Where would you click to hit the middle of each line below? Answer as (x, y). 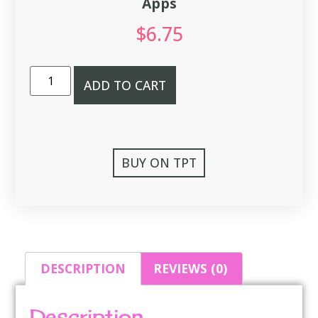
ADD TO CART (125, 85)
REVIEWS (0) (191, 269)
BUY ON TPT (159, 163)
